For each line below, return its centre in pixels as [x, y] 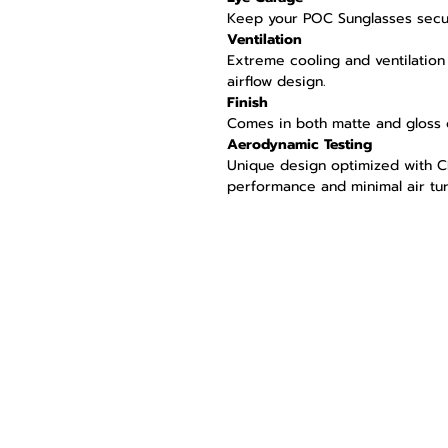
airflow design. [276, 82]
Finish [247, 103]
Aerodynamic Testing [299, 145]
